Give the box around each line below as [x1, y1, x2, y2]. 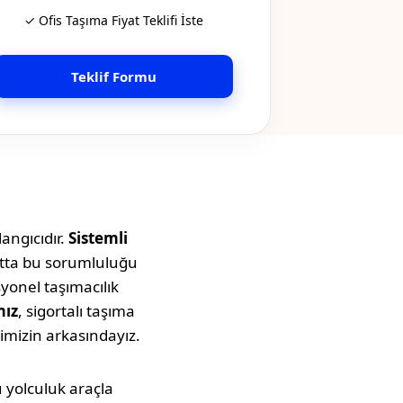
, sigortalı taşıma [17, 300, 135, 322]
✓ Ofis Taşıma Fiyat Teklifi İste [23, 12, 203, 30]
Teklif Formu [70, 67, 157, 86]
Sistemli [67, 228, 128, 249]
